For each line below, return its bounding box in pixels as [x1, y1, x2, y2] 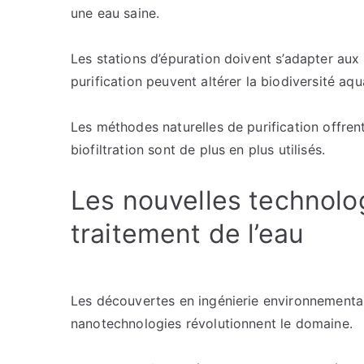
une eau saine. [71, 5, 160, 21]
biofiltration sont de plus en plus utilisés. [71, 141, 326, 158]
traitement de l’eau [71, 218, 305, 249]
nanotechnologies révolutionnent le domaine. [71, 315, 353, 331]
